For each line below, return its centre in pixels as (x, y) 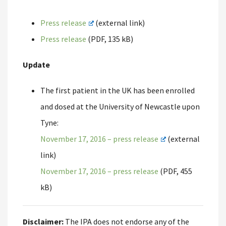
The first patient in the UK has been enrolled (118, 90)
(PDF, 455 (175, 171)
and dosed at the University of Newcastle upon (120, 106)
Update (36, 65)
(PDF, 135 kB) (110, 39)
